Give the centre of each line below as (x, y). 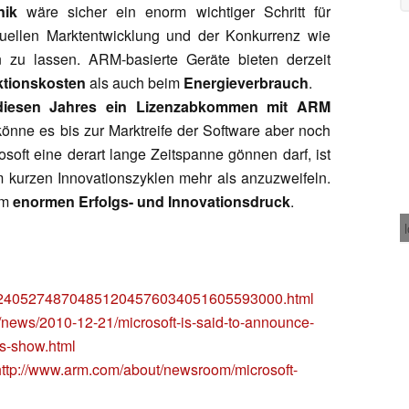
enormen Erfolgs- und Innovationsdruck (152, 201)
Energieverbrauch (246, 82)
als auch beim (135, 82)
